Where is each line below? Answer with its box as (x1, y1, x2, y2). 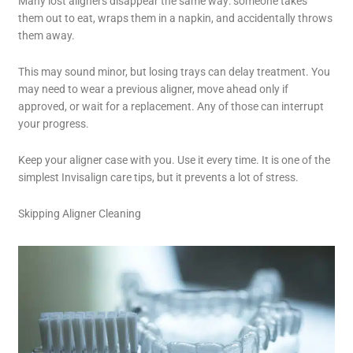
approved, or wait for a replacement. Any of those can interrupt (18, 99, 325, 113)
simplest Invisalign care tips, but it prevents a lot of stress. (18, 170, 299, 184)
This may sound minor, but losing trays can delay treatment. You (18, 65, 331, 78)
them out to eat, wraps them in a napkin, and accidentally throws (18, 11, 333, 24)
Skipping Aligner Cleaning (18, 206, 142, 220)
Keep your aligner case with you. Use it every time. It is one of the (18, 153, 331, 166)
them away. (18, 28, 76, 42)
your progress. (18, 117, 90, 130)
